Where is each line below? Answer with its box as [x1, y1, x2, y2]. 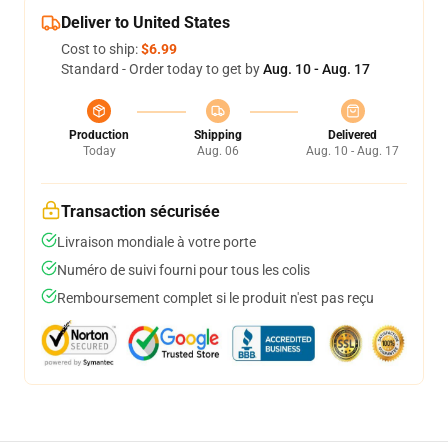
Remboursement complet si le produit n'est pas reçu [57, 290, 374, 306]
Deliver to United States [61, 13, 230, 32]
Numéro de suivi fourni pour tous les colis [57, 262, 310, 278]
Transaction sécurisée [61, 202, 220, 221]
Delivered [328, 128, 377, 142]
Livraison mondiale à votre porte [57, 234, 256, 250]
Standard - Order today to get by [61, 61, 263, 77]
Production [69, 128, 129, 142]
